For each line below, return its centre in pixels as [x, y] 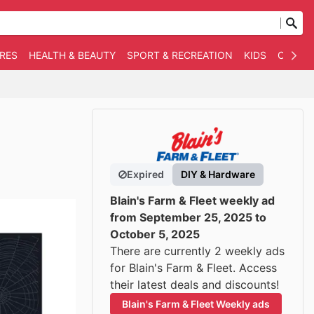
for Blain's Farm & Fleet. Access [193, 268]
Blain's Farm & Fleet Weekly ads [196, 304]
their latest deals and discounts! [194, 285]
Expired [145, 174]
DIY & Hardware [218, 174]
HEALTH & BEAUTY [72, 55]
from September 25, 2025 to [188, 217]
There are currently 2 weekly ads [197, 251]
